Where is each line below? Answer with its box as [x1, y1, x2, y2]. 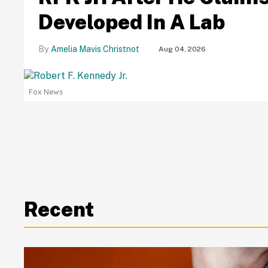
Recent [24, 197, 94, 221]
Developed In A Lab [38, 10, 225, 34]
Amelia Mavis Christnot [51, 44, 139, 54]
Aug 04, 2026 [159, 45, 206, 53]
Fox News [29, 87, 63, 96]
